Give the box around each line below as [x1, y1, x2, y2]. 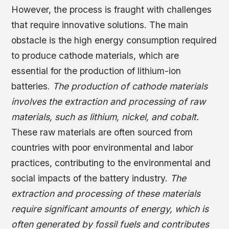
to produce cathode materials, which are [11, 50, 179, 61]
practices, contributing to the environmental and [11, 157, 211, 168]
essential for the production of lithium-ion [11, 65, 181, 76]
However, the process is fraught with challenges [11, 4, 212, 15]
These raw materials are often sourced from [11, 126, 193, 138]
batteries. [11, 80, 53, 91]
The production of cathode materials [53, 80, 208, 91]
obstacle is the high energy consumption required [11, 34, 217, 45]
